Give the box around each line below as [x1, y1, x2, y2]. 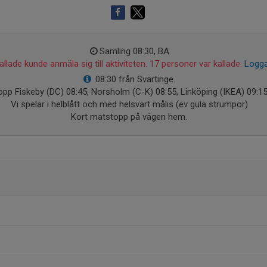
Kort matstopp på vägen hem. [71, 111, 187, 122]
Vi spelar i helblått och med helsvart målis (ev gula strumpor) [10, 99, 248, 110]
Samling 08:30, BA [99, 46, 169, 57]
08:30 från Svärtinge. [95, 74, 176, 85]
